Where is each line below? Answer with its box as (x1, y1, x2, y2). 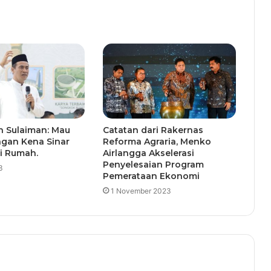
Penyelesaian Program (102, 159, 204, 171)
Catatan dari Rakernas (102, 125, 203, 136)
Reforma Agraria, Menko (102, 136, 211, 148)
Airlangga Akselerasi (102, 148, 194, 159)
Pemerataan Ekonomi (102, 171, 200, 182)
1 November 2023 (110, 186, 171, 196)
